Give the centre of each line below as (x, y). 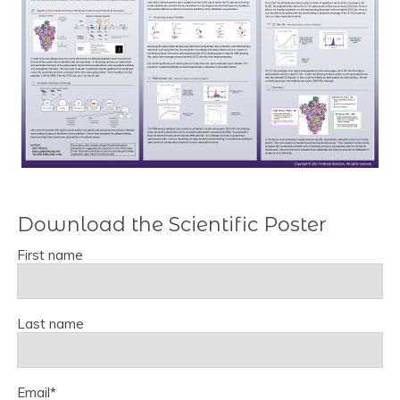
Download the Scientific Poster (172, 224)
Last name (50, 323)
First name (50, 254)
